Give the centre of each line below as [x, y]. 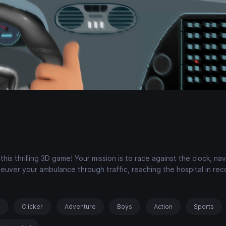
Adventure [80, 206]
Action [163, 206]
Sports [204, 206]
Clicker [32, 206]
